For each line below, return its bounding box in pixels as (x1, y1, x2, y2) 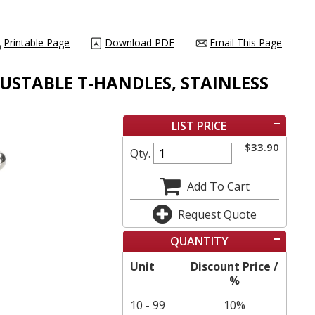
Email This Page (210, 35, 282, 49)
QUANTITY (169, 233, 229, 249)
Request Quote (178, 206, 257, 222)
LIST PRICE (172, 117, 227, 134)
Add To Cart (187, 178, 250, 194)
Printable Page (4, 35, 70, 49)
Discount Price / (190, 258, 278, 274)
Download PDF (105, 35, 174, 49)
